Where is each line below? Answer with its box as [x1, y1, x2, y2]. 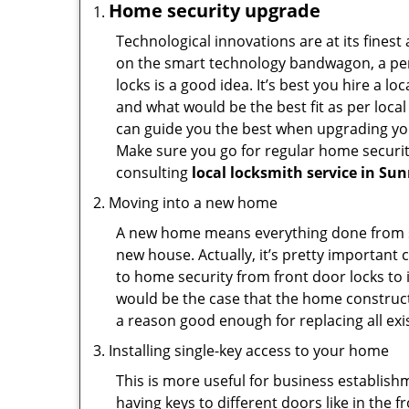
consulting [116, 163, 192, 183]
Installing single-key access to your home [109, 341, 389, 361]
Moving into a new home [109, 193, 278, 213]
